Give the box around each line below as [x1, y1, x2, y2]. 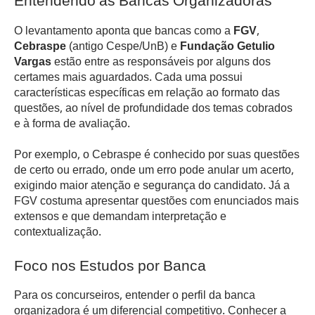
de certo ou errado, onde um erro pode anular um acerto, [14, 162, 294, 181]
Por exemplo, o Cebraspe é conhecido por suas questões [14, 146, 300, 166]
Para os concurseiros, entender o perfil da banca [14, 287, 255, 307]
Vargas [14, 53, 51, 72]
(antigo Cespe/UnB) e [66, 37, 180, 57]
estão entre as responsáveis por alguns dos [51, 53, 271, 72]
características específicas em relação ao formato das [14, 84, 280, 103]
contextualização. [14, 224, 101, 243]
